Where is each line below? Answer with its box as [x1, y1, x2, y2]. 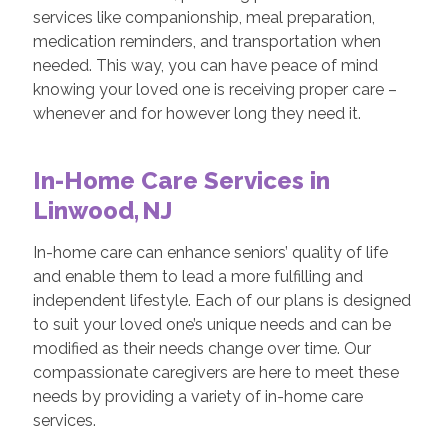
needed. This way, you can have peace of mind [32, 55, 378, 75]
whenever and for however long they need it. [32, 103, 365, 123]
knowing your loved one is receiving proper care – [32, 79, 397, 99]
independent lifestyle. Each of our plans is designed [32, 290, 411, 310]
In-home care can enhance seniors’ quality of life [32, 242, 388, 262]
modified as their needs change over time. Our [32, 338, 371, 358]
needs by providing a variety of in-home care [32, 386, 363, 406]
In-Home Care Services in [32, 165, 330, 195]
